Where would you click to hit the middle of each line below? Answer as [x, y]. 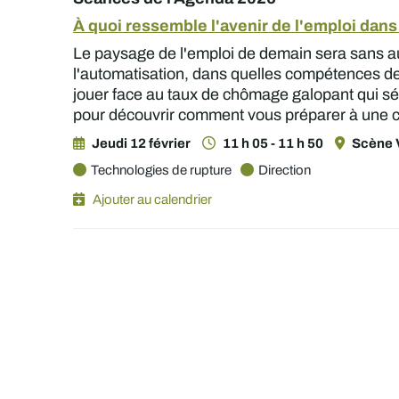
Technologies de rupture [162, 170]
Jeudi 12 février [142, 143]
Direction [285, 170]
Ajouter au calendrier [153, 199]
